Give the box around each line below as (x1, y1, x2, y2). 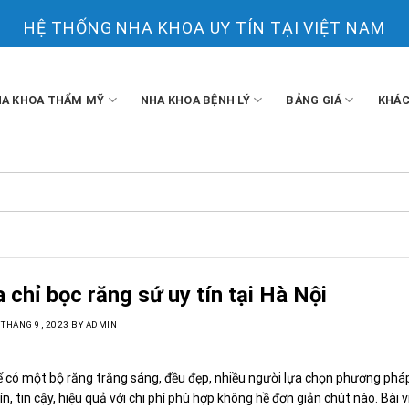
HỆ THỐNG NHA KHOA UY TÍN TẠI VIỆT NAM (24, 18, 385, 37)
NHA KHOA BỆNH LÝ (140, 92, 250, 107)
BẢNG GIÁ (286, 92, 342, 107)
